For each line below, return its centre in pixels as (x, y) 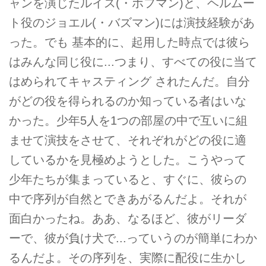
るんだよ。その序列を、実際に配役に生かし (128, 258)
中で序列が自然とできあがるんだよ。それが (128, 199)
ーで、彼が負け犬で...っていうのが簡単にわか (133, 238)
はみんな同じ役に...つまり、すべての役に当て (133, 62)
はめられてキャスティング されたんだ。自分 (129, 82)
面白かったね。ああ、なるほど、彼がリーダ (128, 219)
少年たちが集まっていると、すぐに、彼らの (128, 180)
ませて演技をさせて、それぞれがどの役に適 (128, 140)
